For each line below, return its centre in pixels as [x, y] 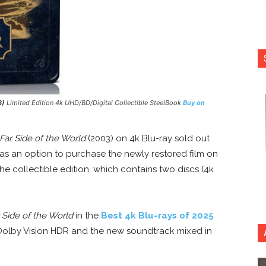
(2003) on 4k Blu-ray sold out [148, 139]
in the [87, 216]
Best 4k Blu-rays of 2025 [157, 216]
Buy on [194, 103]
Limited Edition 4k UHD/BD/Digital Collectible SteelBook [94, 103]
